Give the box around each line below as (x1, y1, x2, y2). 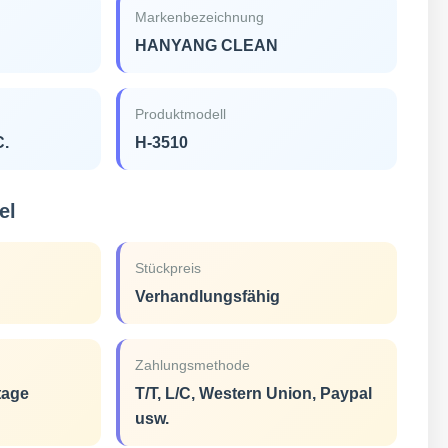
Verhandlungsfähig (135, 288, 281, 305)
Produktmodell (135, 106, 227, 122)
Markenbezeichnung (135, 9, 265, 25)
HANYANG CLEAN (135, 37, 279, 54)
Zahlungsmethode (135, 357, 251, 373)
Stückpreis (135, 260, 202, 276)
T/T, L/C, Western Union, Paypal (135, 385, 373, 402)
